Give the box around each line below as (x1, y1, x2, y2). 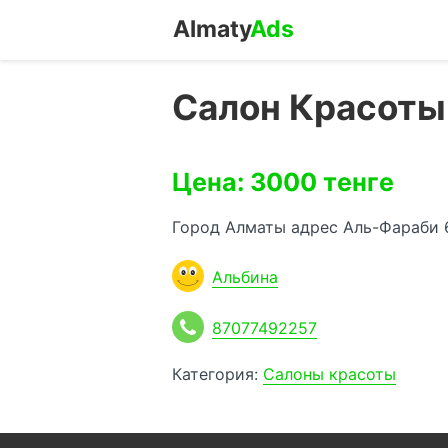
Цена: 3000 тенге (172, 167, 394, 197)
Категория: (172, 364, 263, 384)
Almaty (173, 15, 250, 43)
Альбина (212, 267, 278, 287)
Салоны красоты (263, 364, 396, 384)
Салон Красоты (172, 86, 446, 128)
